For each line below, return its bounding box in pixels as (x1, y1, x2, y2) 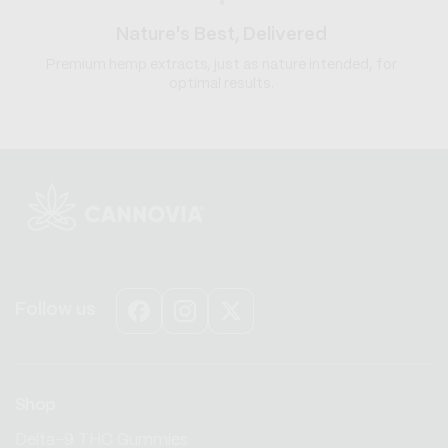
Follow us (15, 301, 96, 320)
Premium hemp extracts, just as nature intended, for (46, 58, 398, 73)
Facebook (127, 312, 213, 331)
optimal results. (169, 77, 275, 92)
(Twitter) (219, 337, 291, 356)
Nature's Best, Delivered (116, 26, 328, 45)
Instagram (173, 312, 260, 331)
